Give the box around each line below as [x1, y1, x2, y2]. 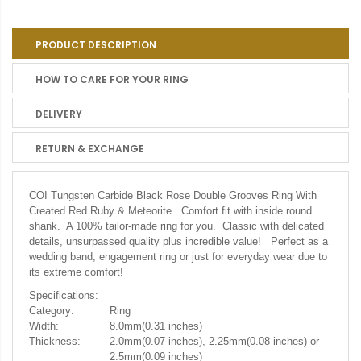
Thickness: [29, 335, 106, 347]
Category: [29, 305, 74, 317]
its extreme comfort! [29, 266, 123, 278]
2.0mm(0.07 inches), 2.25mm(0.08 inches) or [110, 335, 319, 347]
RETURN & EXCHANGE [35, 142, 144, 156]
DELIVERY [35, 107, 82, 121]
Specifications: [29, 289, 98, 301]
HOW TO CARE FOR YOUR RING [35, 73, 189, 86]
